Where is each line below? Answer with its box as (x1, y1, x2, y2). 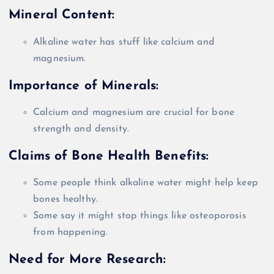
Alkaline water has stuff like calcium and (33, 37, 215, 48)
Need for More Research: (9, 253, 166, 267)
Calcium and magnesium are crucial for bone (33, 108, 234, 118)
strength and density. (33, 124, 130, 135)
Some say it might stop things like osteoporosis (33, 211, 246, 221)
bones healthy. (33, 194, 98, 205)
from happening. (33, 228, 108, 238)
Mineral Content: (9, 9, 115, 22)
